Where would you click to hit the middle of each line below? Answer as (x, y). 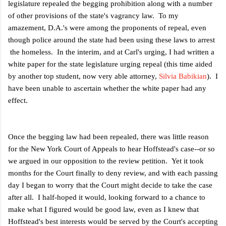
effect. (18, 100)
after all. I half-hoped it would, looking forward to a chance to (107, 197)
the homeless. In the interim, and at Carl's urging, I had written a (111, 52)
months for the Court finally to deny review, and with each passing (113, 173)
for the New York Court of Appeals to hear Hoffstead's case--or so (111, 149)
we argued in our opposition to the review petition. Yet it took (106, 161)
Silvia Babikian (183, 76)
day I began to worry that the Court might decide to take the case (110, 185)
